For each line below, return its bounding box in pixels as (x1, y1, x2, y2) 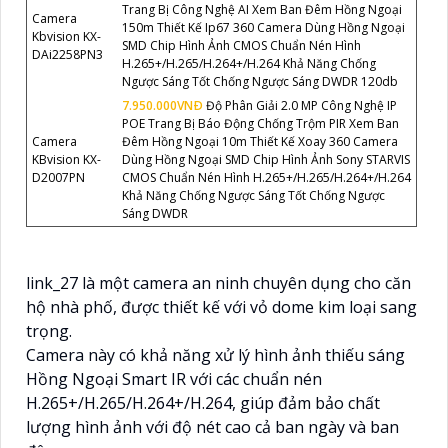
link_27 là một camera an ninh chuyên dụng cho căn (26, 271, 411, 294)
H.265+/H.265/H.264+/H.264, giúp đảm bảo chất (26, 391, 380, 414)
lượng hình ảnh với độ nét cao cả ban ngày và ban (26, 415, 399, 438)
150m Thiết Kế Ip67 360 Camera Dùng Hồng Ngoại (122, 18, 405, 36)
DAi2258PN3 (32, 45, 103, 63)
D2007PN (32, 168, 85, 186)
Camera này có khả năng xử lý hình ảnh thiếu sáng (26, 343, 405, 366)
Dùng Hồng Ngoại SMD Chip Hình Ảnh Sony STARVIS (122, 150, 410, 168)
